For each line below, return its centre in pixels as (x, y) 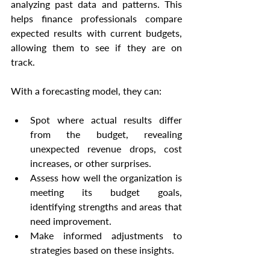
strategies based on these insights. (102, 250)
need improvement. (71, 221)
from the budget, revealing (106, 134)
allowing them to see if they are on (96, 48)
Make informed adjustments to (106, 236)
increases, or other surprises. (91, 163)
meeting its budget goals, (106, 192)
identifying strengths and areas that (106, 207)
